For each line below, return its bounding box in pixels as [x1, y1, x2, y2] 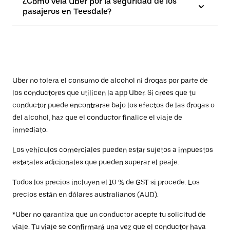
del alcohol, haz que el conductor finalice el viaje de [12, 113, 182, 122]
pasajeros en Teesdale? [23, 7, 111, 16]
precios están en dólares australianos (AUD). [12, 190, 159, 199]
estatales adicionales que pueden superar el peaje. [12, 158, 179, 166]
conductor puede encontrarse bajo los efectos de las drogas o [12, 101, 215, 109]
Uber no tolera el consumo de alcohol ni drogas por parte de [12, 76, 208, 85]
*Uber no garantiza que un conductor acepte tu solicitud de [12, 210, 206, 219]
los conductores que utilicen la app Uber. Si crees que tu [12, 89, 196, 97]
